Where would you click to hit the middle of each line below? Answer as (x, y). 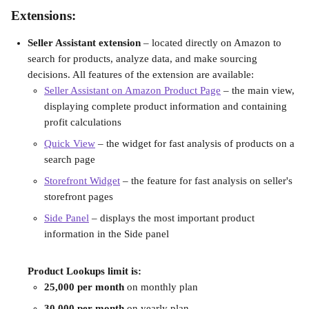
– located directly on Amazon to (212, 43)
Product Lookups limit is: (84, 271)
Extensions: (43, 16)
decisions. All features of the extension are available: (141, 74)
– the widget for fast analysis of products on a (196, 143)
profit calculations (83, 122)
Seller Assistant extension (84, 43)
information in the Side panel (107, 234)
